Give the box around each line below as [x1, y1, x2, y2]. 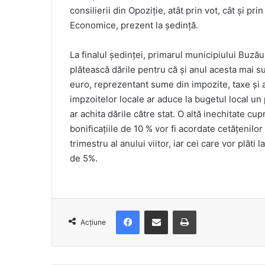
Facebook [139, 205, 175, 215]
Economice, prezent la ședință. [70, 20, 198, 31]
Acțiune [80, 218, 106, 227]
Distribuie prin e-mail [167, 205, 182, 215]
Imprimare [196, 205, 232, 215]
